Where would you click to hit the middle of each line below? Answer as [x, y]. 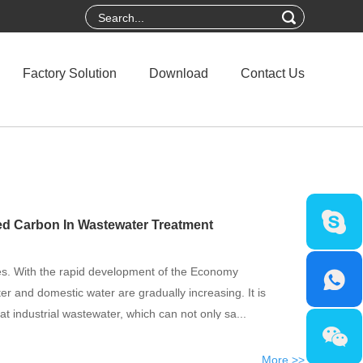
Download [179, 73]
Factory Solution [70, 73]
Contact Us [273, 73]
